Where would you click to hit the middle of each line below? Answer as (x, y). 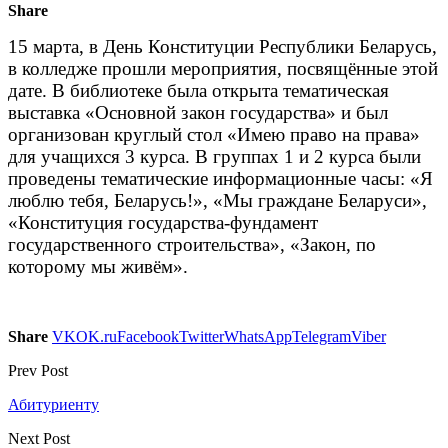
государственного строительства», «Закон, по (192, 244)
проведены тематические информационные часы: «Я (220, 178)
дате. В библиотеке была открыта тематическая (198, 90)
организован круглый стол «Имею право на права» (214, 134)
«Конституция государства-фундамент (163, 222)
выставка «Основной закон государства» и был (198, 112)
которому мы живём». (98, 266)
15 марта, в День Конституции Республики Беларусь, (222, 46)
